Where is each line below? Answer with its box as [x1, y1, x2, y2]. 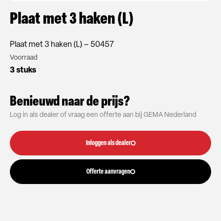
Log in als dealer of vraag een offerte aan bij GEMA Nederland [10, 111, 196, 119]
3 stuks [10, 67, 36, 74]
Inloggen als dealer [85, 140, 131, 147]
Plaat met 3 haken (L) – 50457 [10, 41, 114, 49]
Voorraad [10, 54, 37, 62]
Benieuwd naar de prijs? [10, 95, 130, 109]
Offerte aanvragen [86, 168, 130, 176]
